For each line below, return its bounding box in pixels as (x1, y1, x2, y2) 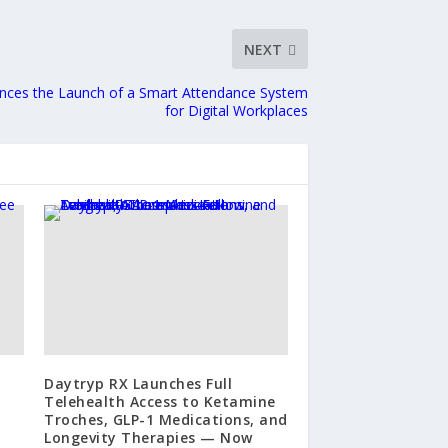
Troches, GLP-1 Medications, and (44, 410, 288, 430)
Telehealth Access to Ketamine (44, 392, 276, 412)
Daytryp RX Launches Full (44, 374, 233, 394)
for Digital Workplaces (165, 101, 309, 121)
